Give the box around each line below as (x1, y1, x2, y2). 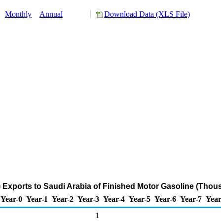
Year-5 (129, 195, 150, 203)
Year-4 (103, 195, 125, 203)
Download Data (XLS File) (104, 10, 190, 18)
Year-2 (52, 195, 74, 203)
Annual (39, 10, 63, 18)
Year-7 (180, 195, 202, 203)
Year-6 (154, 195, 176, 203)
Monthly (5, 10, 32, 18)
